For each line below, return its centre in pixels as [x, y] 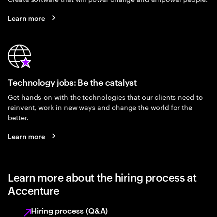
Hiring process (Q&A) [70, 210]
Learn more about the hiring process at [102, 177]
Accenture [34, 190]
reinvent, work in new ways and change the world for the [100, 107]
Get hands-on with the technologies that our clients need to [105, 96]
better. [18, 117]
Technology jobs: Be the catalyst [72, 82]
